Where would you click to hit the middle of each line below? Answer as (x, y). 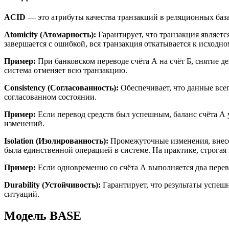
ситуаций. (22, 194)
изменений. (24, 123)
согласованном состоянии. (50, 97)
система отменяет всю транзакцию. (66, 70)
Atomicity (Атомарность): (51, 34)
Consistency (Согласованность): (62, 87)
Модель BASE (43, 215)
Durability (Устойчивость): (53, 185)
